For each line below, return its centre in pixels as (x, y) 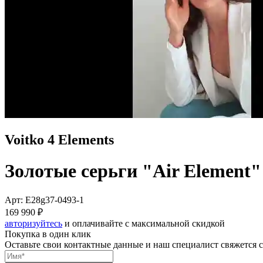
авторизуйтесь (33, 223)
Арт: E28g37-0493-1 (44, 200)
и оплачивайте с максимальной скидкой (144, 223)
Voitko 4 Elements (59, 139)
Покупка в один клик (48, 234)
